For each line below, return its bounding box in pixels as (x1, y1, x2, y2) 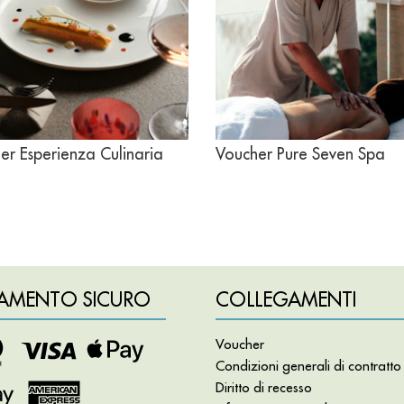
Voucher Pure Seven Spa (216, 142, 385, 164)
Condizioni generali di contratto (216, 356, 401, 374)
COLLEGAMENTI (216, 287, 356, 312)
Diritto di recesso (216, 378, 312, 396)
